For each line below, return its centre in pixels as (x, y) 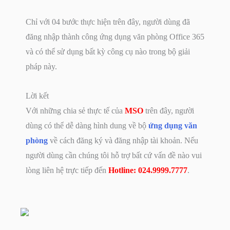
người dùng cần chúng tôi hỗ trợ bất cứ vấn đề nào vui (114, 155)
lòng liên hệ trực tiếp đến (67, 170)
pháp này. (41, 66)
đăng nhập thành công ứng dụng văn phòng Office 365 (115, 36)
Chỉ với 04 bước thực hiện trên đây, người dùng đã (108, 22)
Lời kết (37, 95)
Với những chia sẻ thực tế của (75, 110)
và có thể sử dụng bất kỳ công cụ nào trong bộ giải (108, 51)
